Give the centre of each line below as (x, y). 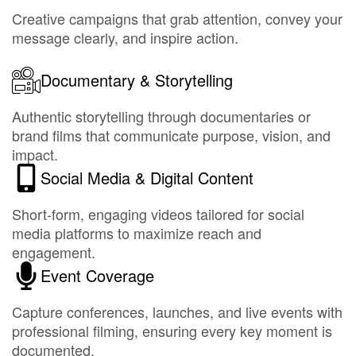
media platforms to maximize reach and (137, 233)
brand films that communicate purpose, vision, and (171, 135)
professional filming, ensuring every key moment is (172, 331)
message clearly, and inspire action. (125, 37)
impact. (35, 154)
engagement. (54, 252)
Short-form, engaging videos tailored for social (158, 214)
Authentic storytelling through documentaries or (161, 116)
